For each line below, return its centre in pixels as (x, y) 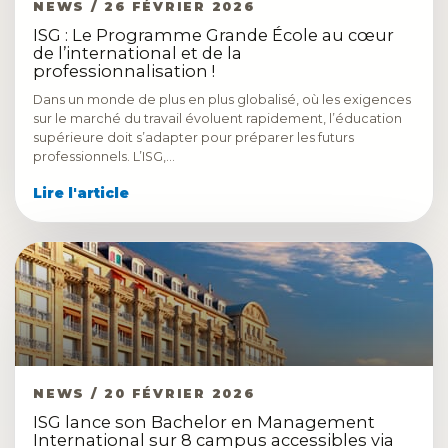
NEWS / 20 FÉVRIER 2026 (144, 393)
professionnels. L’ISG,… (104, 156)
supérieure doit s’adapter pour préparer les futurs (193, 137)
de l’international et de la (137, 53)
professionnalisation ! (124, 71)
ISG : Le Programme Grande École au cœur (213, 35)
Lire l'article (81, 193)
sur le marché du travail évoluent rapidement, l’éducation (217, 118)
